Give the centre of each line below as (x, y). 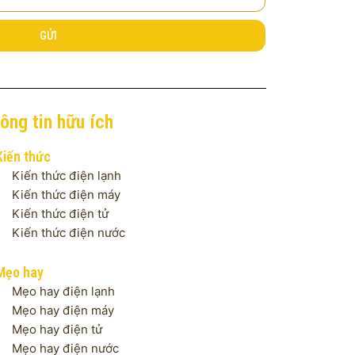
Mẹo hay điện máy (63, 311)
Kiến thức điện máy (66, 195)
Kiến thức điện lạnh (67, 176)
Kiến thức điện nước (69, 233)
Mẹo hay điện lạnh (63, 292)
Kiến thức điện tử (60, 214)
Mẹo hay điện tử (57, 330)
